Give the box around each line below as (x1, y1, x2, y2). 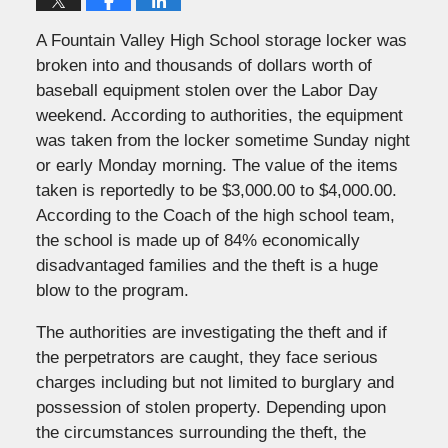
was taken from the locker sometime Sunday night (35, 130, 410, 150)
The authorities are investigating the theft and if (35, 322, 387, 342)
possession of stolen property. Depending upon (35, 397, 386, 417)
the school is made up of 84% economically (35, 230, 360, 250)
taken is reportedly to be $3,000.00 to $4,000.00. (35, 180, 397, 200)
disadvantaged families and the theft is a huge (35, 255, 378, 275)
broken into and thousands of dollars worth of (35, 55, 372, 75)
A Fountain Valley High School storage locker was (35, 30, 407, 50)
